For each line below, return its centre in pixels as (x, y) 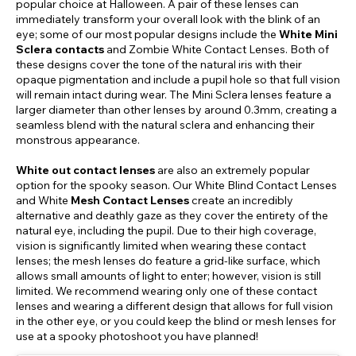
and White (43, 200)
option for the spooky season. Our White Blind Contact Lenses (176, 185)
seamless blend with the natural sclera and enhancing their (165, 124)
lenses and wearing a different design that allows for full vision (174, 306)
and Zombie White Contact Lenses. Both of (217, 49)
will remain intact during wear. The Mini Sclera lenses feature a (174, 94)
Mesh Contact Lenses (131, 200)
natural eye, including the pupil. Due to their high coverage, (166, 230)
